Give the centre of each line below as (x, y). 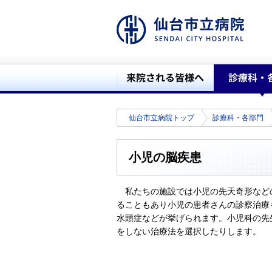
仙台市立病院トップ (161, 118)
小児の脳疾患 (165, 157)
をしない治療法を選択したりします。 (189, 231)
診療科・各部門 (238, 118)
